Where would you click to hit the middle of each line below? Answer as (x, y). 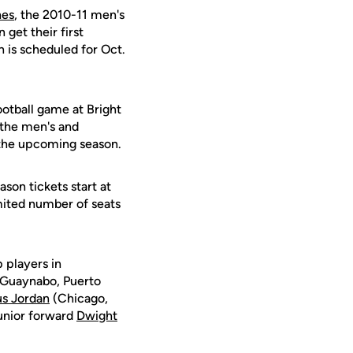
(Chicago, (79, 298)
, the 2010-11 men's (69, 15)
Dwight (97, 316)
